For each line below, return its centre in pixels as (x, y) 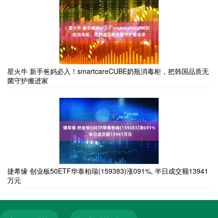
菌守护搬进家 (28, 80)
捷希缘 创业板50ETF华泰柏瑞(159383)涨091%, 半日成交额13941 (108, 171)
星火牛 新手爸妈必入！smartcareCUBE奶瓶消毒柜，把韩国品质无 (108, 71)
